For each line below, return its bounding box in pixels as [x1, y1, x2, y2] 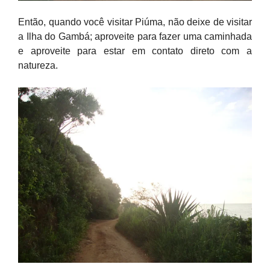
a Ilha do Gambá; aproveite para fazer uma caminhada [18, 31, 252, 42]
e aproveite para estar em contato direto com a [18, 46, 252, 56]
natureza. [18, 60, 58, 71]
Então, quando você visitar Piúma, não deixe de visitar [18, 17, 252, 27]
